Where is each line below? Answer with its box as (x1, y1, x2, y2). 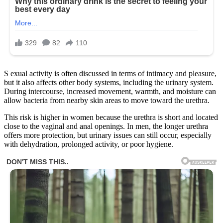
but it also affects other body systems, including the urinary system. (4, 78, 214, 87)
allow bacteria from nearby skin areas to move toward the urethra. (4, 96, 210, 105)
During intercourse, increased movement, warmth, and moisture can (4, 87, 216, 96)
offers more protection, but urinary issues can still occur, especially (4, 131, 212, 140)
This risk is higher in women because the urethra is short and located (4, 113, 218, 122)
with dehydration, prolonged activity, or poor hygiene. (4, 140, 173, 149)
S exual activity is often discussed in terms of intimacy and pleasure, (4, 69, 217, 78)
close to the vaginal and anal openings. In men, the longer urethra (4, 122, 208, 131)
